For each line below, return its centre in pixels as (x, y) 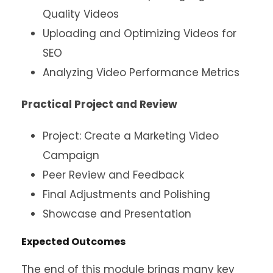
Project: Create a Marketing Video (131, 136)
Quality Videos (81, 14)
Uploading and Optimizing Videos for (140, 34)
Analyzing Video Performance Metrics (141, 73)
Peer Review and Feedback (113, 175)
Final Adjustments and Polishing (126, 195)
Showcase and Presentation (117, 214)
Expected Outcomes (73, 242)
